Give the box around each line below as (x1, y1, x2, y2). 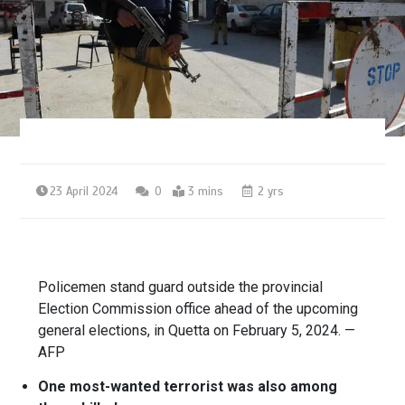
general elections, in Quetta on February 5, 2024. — (38, 322, 356, 340)
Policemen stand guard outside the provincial (38, 278, 324, 297)
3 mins (188, 184, 224, 200)
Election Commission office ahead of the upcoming (38, 300, 359, 318)
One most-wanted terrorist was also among (38, 378, 338, 396)
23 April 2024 (50, 184, 118, 200)
